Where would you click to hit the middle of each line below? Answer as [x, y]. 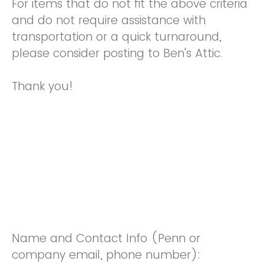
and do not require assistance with [109, 20]
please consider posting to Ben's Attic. [119, 53]
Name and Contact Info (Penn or [106, 238]
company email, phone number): [106, 255]
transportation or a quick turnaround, [117, 37]
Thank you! [42, 86]
